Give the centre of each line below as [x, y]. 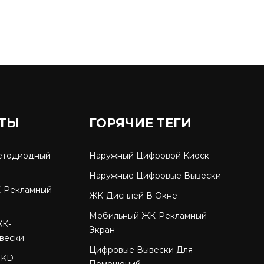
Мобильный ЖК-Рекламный [148, 215]
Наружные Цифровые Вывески [155, 175]
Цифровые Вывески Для [141, 250]
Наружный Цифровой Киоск [149, 155]
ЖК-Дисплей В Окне [133, 195]
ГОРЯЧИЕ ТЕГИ [140, 122]
